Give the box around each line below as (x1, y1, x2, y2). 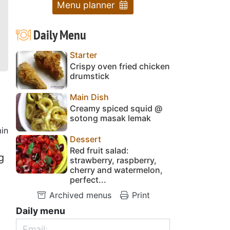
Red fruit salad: (70, 145, 129, 156)
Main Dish (70, 91, 109, 102)
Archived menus (46, 189, 111, 200)
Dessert (70, 133, 101, 144)
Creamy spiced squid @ (70, 103, 162, 113)
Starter (70, 49, 97, 60)
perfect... (70, 174, 106, 185)
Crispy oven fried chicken (70, 61, 170, 71)
